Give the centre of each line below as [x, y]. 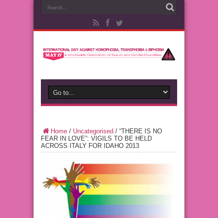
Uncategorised [93, 131]
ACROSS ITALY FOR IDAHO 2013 [90, 146]
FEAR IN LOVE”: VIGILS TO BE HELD [96, 138]
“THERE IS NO [141, 131]
